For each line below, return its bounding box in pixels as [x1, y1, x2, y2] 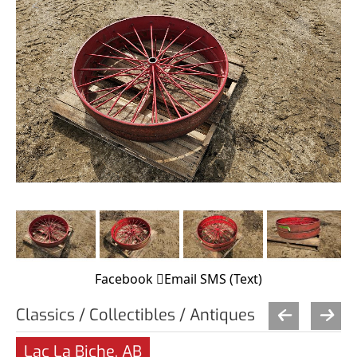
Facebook [95, 269, 153, 288]
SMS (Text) [200, 269, 262, 288]
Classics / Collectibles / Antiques [16, 304, 255, 326]
